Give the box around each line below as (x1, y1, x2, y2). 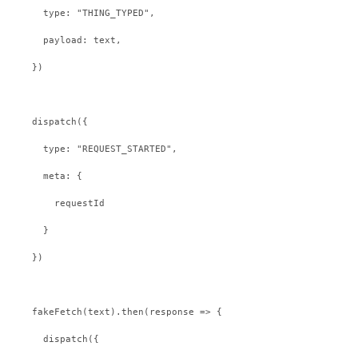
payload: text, (43, 34, 122, 46)
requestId (54, 197, 105, 209)
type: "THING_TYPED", (43, 7, 156, 18)
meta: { (43, 170, 83, 181)
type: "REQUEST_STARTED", (43, 143, 178, 154)
